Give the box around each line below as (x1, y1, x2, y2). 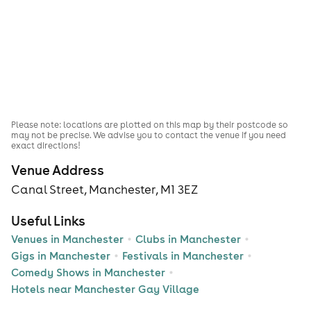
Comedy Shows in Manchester (11, 265, 165, 279)
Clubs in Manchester (135, 232, 241, 246)
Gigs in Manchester (11, 249, 110, 262)
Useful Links (11, 212, 85, 229)
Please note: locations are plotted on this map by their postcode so (11, 119, 288, 131)
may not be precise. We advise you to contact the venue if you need (11, 130, 286, 141)
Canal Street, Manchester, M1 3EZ (11, 181, 198, 197)
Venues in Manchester (11, 232, 124, 246)
